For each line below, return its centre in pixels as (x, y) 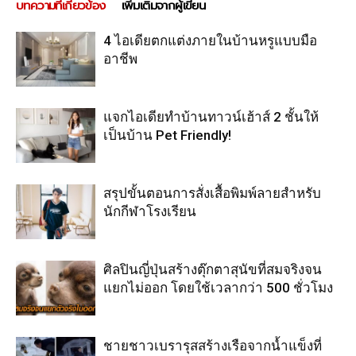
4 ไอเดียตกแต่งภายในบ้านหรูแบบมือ (210, 41)
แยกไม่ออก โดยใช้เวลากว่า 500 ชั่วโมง (218, 288)
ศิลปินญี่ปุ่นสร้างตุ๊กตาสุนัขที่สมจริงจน (213, 270)
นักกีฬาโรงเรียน (150, 212)
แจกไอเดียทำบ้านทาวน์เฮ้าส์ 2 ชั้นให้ (211, 117)
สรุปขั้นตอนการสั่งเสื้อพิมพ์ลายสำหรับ (212, 193)
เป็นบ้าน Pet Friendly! (167, 135)
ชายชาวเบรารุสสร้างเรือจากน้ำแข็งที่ (213, 346)
